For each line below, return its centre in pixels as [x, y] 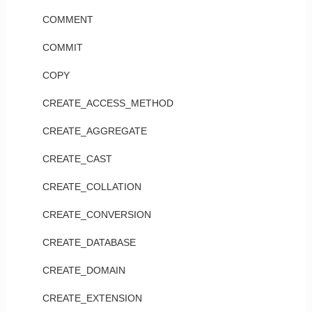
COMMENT [68, 19]
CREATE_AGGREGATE [94, 131]
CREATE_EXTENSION [92, 298]
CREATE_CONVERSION [96, 214]
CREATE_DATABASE [89, 242]
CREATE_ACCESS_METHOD [108, 103]
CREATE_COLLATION [92, 187]
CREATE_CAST [77, 159]
